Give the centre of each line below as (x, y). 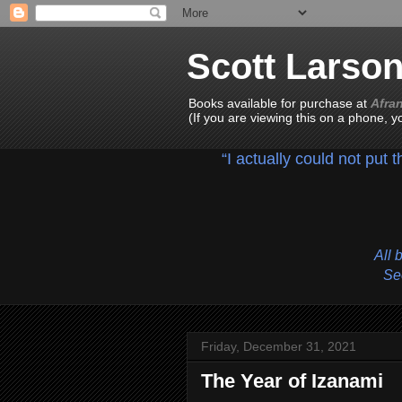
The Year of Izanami (292, 381)
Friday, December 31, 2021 (279, 346)
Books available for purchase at (280, 103)
